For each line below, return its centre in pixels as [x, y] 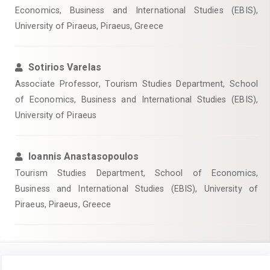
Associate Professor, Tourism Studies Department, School [137, 84]
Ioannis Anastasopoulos [84, 156]
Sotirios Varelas [65, 67]
